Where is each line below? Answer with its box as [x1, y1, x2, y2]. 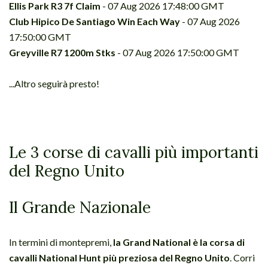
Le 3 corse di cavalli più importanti [9, 142, 258, 162]
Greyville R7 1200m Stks [9, 46, 115, 58]
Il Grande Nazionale [9, 197, 151, 217]
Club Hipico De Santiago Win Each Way [9, 15, 180, 27]
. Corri [230, 251, 255, 263]
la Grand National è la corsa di [113, 236, 245, 248]
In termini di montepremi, [9, 236, 113, 248]
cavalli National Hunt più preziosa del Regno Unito [9, 251, 230, 263]
